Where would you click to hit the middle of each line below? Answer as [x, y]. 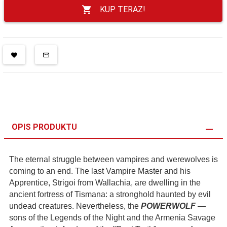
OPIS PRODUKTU [44, 127]
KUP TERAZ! [122, 9]
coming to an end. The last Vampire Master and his [100, 171]
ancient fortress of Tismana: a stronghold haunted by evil [110, 194]
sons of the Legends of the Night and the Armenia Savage [112, 218]
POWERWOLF [168, 206]
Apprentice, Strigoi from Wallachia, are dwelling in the [105, 183]
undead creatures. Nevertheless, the [75, 206]
